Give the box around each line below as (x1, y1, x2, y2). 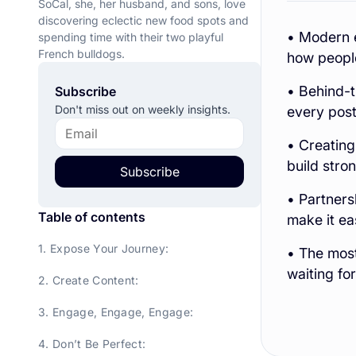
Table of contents (38, 209, 145, 226)
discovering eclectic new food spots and (38, 14, 249, 28)
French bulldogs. (38, 47, 125, 61)
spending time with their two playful (38, 30, 223, 44)
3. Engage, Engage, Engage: (38, 305, 194, 319)
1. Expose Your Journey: (38, 242, 169, 256)
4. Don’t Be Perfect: (38, 337, 146, 351)
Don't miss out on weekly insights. (55, 103, 230, 117)
